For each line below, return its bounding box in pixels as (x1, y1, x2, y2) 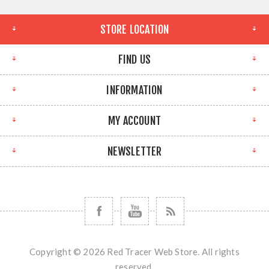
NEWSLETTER (107, 144, 162, 158)
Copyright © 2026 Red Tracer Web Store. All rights (29, 246, 240, 257)
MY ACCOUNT (108, 113, 161, 127)
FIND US (118, 52, 151, 66)
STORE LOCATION (100, 22, 169, 36)
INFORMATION (106, 83, 163, 97)
